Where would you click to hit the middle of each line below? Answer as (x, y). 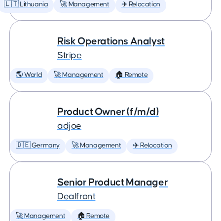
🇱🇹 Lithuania (26, 4)
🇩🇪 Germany (38, 146)
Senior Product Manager (113, 182)
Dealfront (76, 197)
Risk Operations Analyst (111, 41)
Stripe (70, 55)
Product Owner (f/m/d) (108, 112)
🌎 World (29, 75)
